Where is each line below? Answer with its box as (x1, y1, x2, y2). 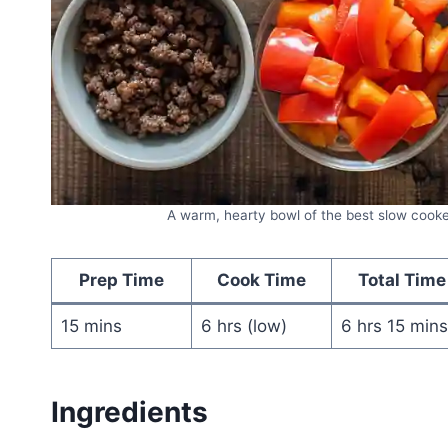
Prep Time (79, 269, 164, 290)
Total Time (357, 269, 446, 290)
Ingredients (51, 394, 208, 429)
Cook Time (217, 269, 306, 290)
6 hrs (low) (200, 315, 287, 336)
